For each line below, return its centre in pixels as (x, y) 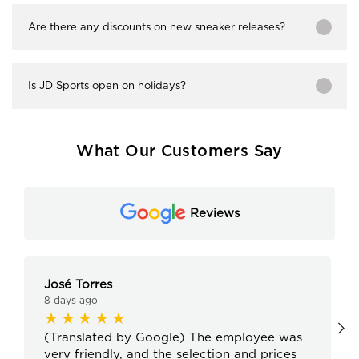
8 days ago (71, 301)
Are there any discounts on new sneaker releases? (157, 26)
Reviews (214, 213)
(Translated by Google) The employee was (173, 338)
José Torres (78, 285)
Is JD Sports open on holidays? (107, 85)
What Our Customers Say (179, 151)
